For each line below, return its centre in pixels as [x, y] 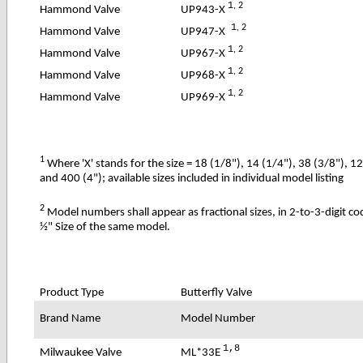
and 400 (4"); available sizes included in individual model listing [192, 178]
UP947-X [203, 32]
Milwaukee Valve [81, 352]
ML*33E [202, 352]
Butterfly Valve [217, 293]
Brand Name [70, 318]
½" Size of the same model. [105, 227]
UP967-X [205, 53]
